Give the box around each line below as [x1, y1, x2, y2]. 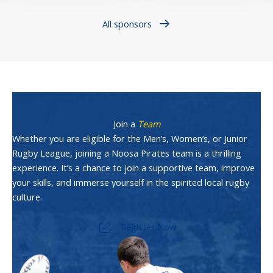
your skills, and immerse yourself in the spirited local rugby [12, 175, 249, 188]
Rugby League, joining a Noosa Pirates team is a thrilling [12, 146, 241, 159]
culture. [12, 190, 42, 203]
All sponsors [102, 17, 152, 30]
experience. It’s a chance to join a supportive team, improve [12, 161, 255, 174]
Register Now [120, 221, 176, 233]
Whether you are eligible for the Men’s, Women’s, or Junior [12, 132, 247, 144]
